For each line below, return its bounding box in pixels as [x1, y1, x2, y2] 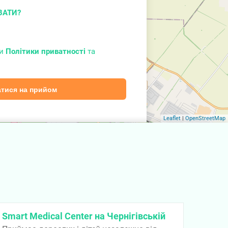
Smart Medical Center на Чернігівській [2, 211, 165, 221]
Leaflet [163, 115, 181, 122]
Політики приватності [6, 47, 86, 56]
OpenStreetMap [185, 115, 225, 122]
